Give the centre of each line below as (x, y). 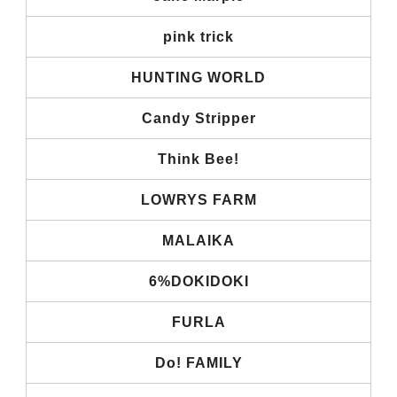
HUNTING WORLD (198, 77)
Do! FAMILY (198, 362)
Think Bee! (198, 159)
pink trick (198, 36)
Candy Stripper (198, 118)
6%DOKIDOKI (198, 281)
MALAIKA (198, 240)
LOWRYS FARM (198, 199)
